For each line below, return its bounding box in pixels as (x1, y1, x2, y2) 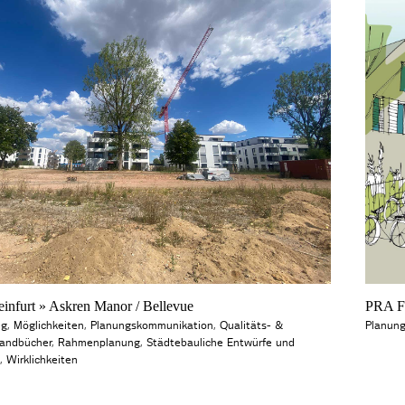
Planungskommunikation (89, 320, 213, 332)
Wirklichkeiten (5, 354, 78, 366)
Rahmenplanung (57, 337, 140, 349)
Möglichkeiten (13, 320, 84, 332)
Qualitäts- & (219, 320, 283, 332)
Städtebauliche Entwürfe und (146, 337, 295, 349)
